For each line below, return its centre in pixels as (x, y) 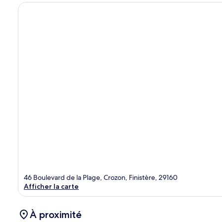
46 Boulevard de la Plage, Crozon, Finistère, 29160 (101, 177)
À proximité (56, 214)
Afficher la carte (51, 186)
